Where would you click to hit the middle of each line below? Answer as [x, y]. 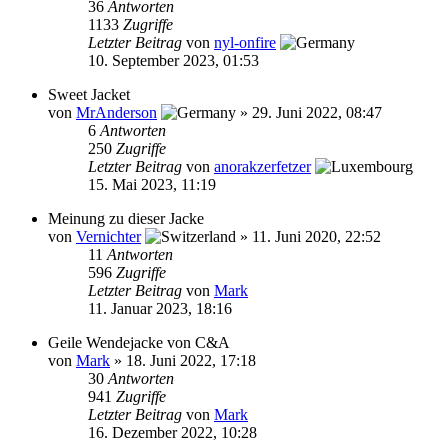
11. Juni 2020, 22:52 [316, 236]
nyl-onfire [245, 42]
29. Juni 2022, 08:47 [317, 112]
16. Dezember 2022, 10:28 [172, 432]
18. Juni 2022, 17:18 [191, 360]
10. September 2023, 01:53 [173, 60]
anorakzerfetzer [262, 166]
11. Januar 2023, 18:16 [160, 308]
